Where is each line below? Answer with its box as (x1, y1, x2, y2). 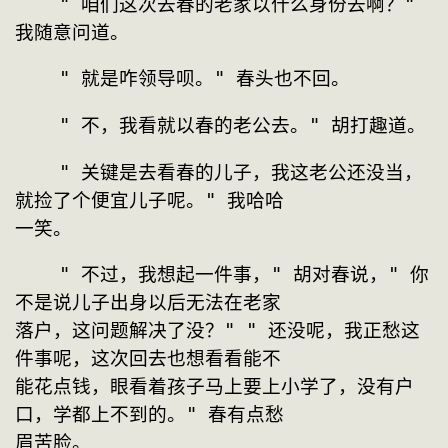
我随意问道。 (15, 21, 129, 43)
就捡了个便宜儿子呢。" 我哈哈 (15, 189, 284, 211)
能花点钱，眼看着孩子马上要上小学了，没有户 (15, 376, 414, 398)
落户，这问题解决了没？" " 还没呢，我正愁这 (15, 320, 420, 342)
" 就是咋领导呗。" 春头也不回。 (59, 68, 350, 90)
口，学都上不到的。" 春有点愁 (15, 404, 284, 426)
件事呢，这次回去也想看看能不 (15, 348, 281, 370)
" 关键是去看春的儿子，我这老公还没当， (15, 161, 59, 183)
